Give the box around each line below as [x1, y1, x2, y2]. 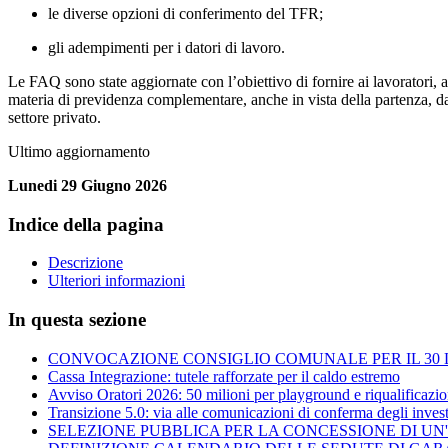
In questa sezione [8, 309, 146, 331]
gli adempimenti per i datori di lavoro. [48, 39, 285, 57]
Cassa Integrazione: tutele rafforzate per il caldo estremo [48, 367, 400, 385]
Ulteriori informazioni [48, 272, 185, 290]
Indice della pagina [8, 213, 164, 235]
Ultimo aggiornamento [8, 143, 150, 161]
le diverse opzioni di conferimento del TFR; [48, 5, 323, 23]
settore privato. [8, 109, 101, 127]
